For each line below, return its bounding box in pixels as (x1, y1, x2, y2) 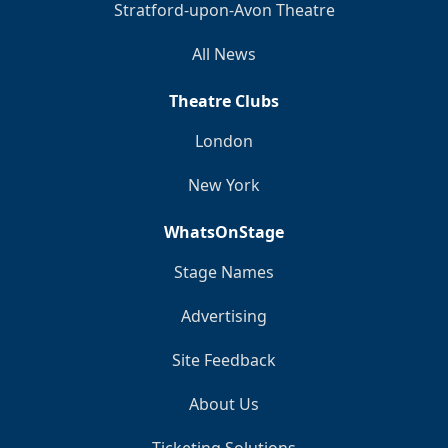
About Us (189, 392, 259, 415)
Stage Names (174, 260, 274, 283)
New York (188, 173, 260, 196)
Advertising (181, 304, 267, 327)
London (195, 129, 253, 152)
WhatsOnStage (164, 220, 284, 243)
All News (192, 42, 256, 65)
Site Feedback (172, 348, 276, 371)
